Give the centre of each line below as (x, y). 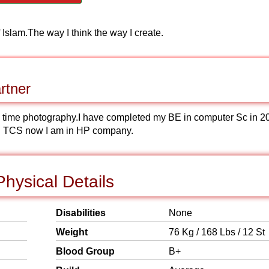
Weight (72, 232)
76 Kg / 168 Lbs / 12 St (217, 232)
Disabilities (81, 213)
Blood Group (85, 251)
